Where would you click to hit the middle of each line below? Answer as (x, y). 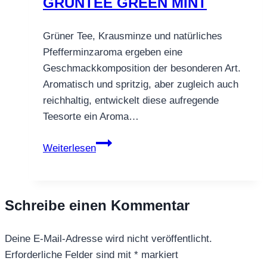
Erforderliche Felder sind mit (69, 254)
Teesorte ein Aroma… (91, 116)
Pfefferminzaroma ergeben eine (113, 52)
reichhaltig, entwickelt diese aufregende (131, 100)
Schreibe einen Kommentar (97, 205)
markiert (158, 254)
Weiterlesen (69, 148)
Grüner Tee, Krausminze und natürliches (133, 36)
